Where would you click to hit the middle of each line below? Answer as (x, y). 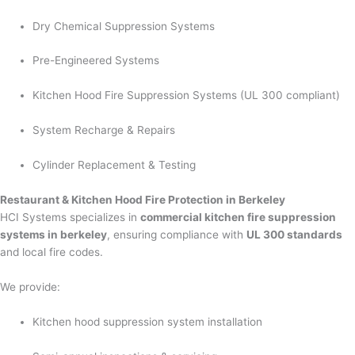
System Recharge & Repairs (104, 130)
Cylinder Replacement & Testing (115, 165)
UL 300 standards (294, 234)
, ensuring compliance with (177, 234)
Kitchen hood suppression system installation (148, 321)
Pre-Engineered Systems (96, 61)
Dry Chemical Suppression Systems (124, 26)
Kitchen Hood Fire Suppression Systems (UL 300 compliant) (187, 95)
